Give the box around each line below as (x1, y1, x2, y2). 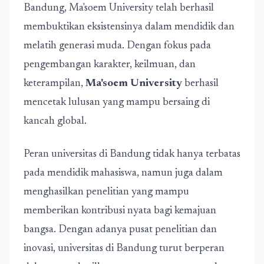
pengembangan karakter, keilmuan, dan (24, 60, 196, 70)
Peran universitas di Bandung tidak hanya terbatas (24, 149, 240, 160)
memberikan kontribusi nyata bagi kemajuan (24, 206, 216, 216)
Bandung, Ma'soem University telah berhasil (24, 3, 214, 14)
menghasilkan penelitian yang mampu (24, 187, 189, 197)
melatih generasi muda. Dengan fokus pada (24, 41, 211, 51)
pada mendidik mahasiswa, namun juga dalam (24, 168, 223, 179)
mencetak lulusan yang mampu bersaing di (24, 97, 210, 108)
